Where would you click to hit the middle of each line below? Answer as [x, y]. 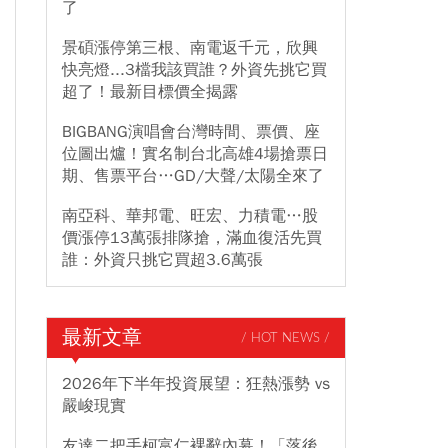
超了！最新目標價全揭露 [150, 92]
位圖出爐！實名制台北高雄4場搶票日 [195, 154]
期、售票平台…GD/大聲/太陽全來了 [193, 176]
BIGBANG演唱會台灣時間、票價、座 [191, 132]
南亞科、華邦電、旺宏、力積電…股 [190, 216]
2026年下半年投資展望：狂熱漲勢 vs [196, 384]
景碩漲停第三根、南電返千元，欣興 [190, 48]
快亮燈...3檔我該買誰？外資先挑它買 [194, 70]
